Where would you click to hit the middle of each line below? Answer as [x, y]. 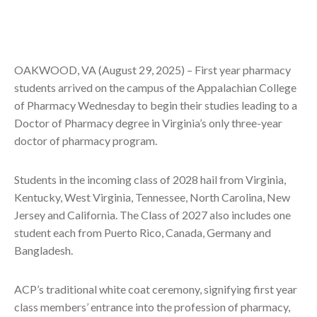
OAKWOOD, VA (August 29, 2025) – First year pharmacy [152, 70]
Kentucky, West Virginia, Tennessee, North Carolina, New [152, 197]
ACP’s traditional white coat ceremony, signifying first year [156, 289]
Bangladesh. [44, 250]
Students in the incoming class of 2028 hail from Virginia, [150, 179]
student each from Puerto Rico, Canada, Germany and [143, 232]
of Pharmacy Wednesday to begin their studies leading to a [156, 105]
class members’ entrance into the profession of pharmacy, [152, 307]
